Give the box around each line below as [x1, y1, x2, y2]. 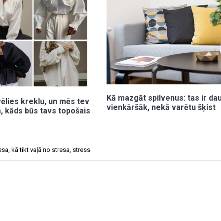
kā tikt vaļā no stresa [11, 146, 70, 153]
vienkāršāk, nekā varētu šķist [107, 102, 216, 112]
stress [73, 146, 90, 153]
